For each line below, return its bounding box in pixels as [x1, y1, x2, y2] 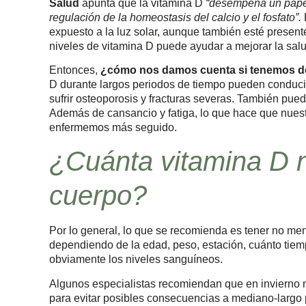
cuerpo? [49, 180, 147, 211]
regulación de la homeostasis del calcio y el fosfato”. [49, 11, 304, 23]
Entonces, [49, 64, 100, 76]
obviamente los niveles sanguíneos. [49, 253, 223, 266]
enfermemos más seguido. [49, 121, 177, 133]
